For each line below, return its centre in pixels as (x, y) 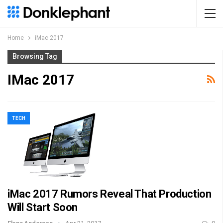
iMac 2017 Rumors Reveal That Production (110, 194)
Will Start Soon (43, 208)
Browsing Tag (35, 56)
